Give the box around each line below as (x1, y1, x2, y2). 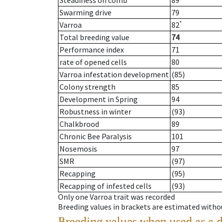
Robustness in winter (59, 107, 131, 117)
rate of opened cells (59, 57, 127, 67)
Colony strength (59, 82, 115, 92)
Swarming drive (59, 7, 111, 18)
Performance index (59, 45, 124, 55)
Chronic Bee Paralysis (59, 131, 132, 142)
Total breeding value (59, 32, 129, 43)
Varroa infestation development (59, 69, 169, 80)
